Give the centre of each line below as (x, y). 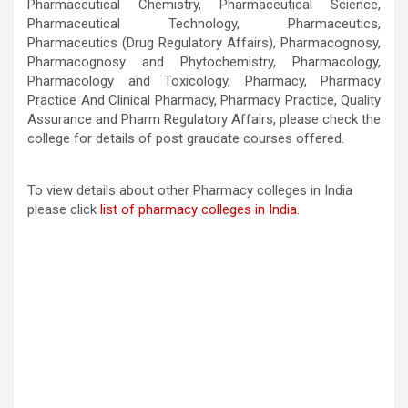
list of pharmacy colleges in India (199, 209)
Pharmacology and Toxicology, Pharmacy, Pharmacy (204, 81)
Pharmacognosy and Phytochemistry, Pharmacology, (204, 61)
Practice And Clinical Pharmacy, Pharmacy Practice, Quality (204, 100)
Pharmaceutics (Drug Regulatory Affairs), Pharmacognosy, (204, 42)
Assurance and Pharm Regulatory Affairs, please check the (204, 119)
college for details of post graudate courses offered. (186, 138)
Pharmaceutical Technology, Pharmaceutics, (204, 23)
